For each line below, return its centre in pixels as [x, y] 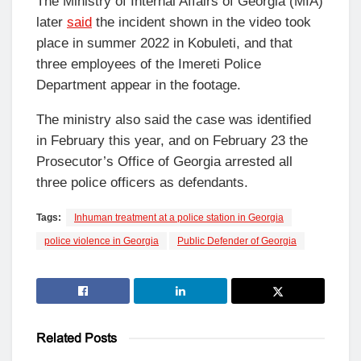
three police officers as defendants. [142, 182]
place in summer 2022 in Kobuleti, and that [164, 43]
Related [59, 338]
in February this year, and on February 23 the [172, 140]
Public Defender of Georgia [237, 241]
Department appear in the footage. [139, 85]
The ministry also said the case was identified [174, 119]
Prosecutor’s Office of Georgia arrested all [164, 161]
